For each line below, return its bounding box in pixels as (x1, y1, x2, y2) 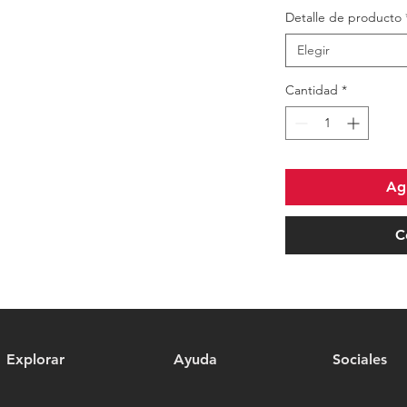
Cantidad (285, 82, 338, 99)
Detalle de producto (285, 9, 402, 26)
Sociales (333, 351, 387, 369)
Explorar (6, 351, 65, 369)
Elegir (297, 42, 330, 59)
